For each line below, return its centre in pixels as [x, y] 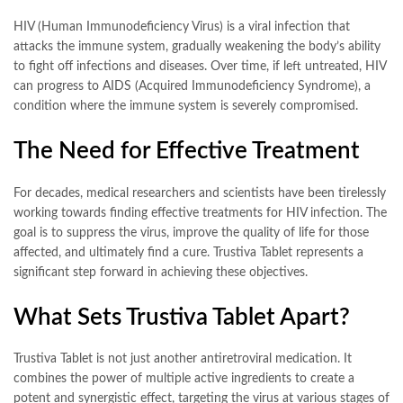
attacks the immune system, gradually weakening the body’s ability [197, 47]
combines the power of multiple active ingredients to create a [184, 379]
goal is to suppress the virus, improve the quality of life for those [191, 233]
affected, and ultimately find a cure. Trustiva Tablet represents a [188, 252]
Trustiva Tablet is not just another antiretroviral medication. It [183, 359]
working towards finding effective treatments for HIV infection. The [200, 213]
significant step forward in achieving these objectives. [161, 272]
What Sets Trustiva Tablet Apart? [182, 317]
